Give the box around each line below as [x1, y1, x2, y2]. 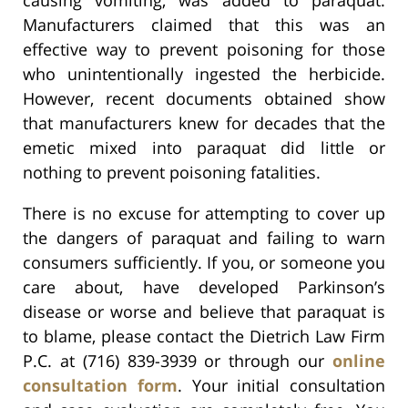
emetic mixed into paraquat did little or [23, 136, 385, 158]
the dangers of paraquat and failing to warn [23, 226, 385, 249]
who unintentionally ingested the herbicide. [23, 62, 385, 85]
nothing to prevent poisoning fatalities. [23, 160, 321, 183]
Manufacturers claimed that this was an [23, 13, 385, 36]
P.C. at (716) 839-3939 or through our [23, 349, 332, 372]
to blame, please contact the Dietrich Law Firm [23, 324, 385, 347]
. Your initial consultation [177, 373, 385, 396]
